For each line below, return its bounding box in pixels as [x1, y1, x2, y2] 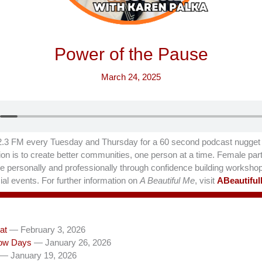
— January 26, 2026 [34, 237, 111, 247]
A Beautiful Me [140, 175, 195, 185]
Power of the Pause [54, 44, 208, 64]
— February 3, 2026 [9, 225, 85, 235]
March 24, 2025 [101, 72, 161, 82]
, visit [195, 175, 217, 185]
